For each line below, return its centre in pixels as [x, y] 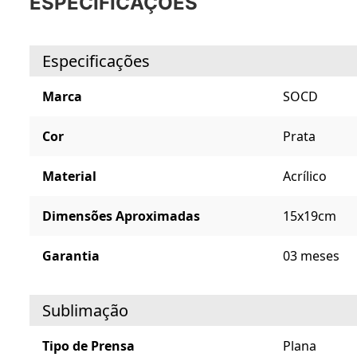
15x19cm [309, 216]
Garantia [71, 255]
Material [69, 176]
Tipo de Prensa [88, 345]
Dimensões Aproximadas [121, 216]
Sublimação [85, 310]
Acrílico [304, 176]
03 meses [311, 255]
